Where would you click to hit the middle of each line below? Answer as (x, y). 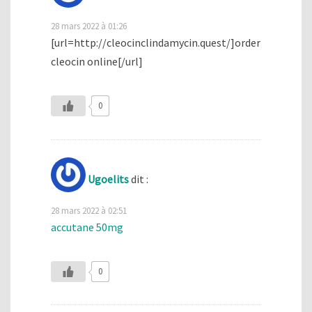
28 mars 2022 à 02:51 (89, 210)
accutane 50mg (87, 227)
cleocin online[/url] (97, 61)
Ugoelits (108, 179)
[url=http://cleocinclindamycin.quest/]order (156, 42)
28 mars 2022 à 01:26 (89, 25)
